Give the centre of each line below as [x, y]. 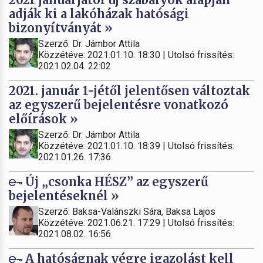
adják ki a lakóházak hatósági [99, 14]
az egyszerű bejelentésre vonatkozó [119, 104]
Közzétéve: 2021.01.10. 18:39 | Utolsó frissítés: [136, 146]
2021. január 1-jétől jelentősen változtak [129, 90]
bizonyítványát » [61, 28]
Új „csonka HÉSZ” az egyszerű [115, 181]
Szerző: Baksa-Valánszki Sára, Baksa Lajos [127, 211]
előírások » [43, 119]
